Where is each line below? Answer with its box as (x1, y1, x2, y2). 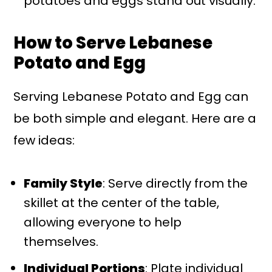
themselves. (24, 233, 99, 251)
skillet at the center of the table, (24, 194, 220, 212)
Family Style (24, 175, 103, 192)
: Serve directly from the (103, 175, 248, 192)
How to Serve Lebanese (13, 31, 213, 55)
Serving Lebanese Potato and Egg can (13, 88, 249, 106)
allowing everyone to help (24, 214, 182, 231)
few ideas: (13, 132, 75, 149)
